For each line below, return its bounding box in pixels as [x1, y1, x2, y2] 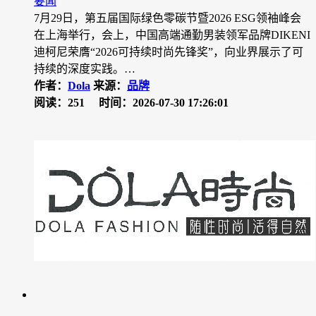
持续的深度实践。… [34, 63, 135, 75]
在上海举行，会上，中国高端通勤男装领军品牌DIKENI [34, 29, 310, 42]
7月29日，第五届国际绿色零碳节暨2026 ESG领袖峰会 [34, 12, 301, 25]
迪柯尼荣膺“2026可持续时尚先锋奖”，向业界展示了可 [34, 46, 303, 59]
